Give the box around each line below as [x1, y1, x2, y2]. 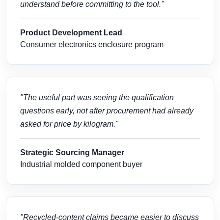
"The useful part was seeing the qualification [20, 93, 174, 102]
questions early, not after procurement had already [20, 106, 193, 115]
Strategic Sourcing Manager [20, 148, 124, 157]
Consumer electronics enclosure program [20, 40, 164, 49]
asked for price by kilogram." [20, 119, 118, 128]
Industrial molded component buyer [20, 160, 142, 168]
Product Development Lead [20, 28, 122, 37]
